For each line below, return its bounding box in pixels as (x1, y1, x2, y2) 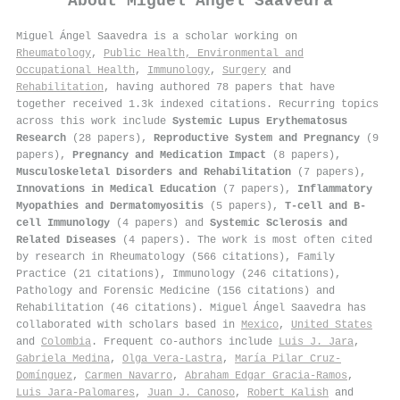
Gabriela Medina (16, 352, 110, 365)
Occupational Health (16, 63, 135, 77)
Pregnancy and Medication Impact (72, 148, 266, 162)
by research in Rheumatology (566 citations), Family (16, 250, 335, 263)
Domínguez (16, 369, 72, 382)
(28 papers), (66, 131, 154, 145)
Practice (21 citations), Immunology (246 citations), (16, 267, 341, 280)
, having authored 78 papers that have (104, 80, 335, 94)
